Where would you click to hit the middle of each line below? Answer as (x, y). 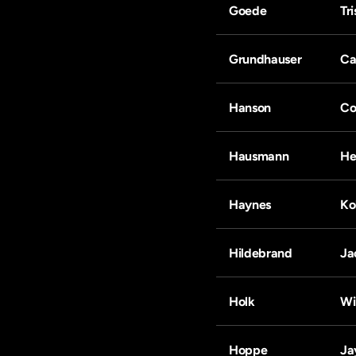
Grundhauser (265, 59)
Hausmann (259, 156)
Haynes (250, 205)
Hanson (250, 108)
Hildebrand (261, 253)
